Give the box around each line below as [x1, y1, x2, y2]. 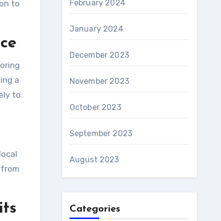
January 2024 [69, 24, 123, 34]
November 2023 [69, 76, 130, 86]
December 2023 [69, 50, 130, 60]
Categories [69, 204, 120, 214]
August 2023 [69, 155, 119, 164]
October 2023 [69, 103, 121, 112]
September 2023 [69, 129, 133, 138]
